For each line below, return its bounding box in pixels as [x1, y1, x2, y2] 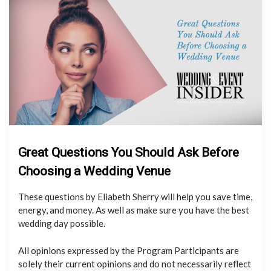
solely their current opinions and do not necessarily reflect [18, 258, 251, 269]
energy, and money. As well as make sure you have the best [18, 204, 249, 215]
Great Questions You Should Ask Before [18, 145, 239, 160]
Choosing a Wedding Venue [18, 164, 171, 178]
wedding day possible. [18, 218, 105, 229]
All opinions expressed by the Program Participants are [18, 244, 239, 256]
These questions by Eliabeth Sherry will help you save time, [18, 191, 252, 202]
